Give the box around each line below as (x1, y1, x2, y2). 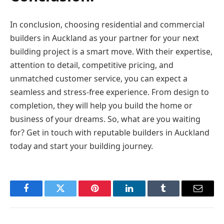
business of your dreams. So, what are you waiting (10, 113, 200, 124)
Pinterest (94, 191, 126, 200)
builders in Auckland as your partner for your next (10, 32, 199, 43)
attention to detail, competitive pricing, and (10, 59, 173, 70)
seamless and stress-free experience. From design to (10, 86, 209, 97)
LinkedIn (128, 191, 161, 200)
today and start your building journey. (10, 140, 153, 151)
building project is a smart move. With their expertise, (10, 45, 212, 57)
